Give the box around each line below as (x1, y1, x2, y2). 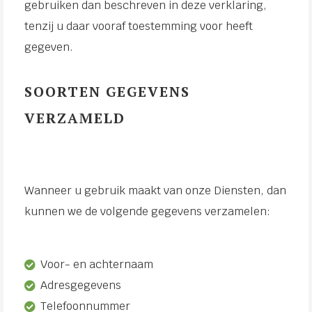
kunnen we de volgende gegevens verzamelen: (24, 204, 270, 219)
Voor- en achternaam (40, 257, 154, 272)
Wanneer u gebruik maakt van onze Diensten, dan (24, 183, 286, 198)
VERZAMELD (24, 109, 125, 127)
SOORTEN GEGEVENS (24, 82, 190, 101)
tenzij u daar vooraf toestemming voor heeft (24, 19, 253, 33)
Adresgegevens (40, 278, 122, 292)
